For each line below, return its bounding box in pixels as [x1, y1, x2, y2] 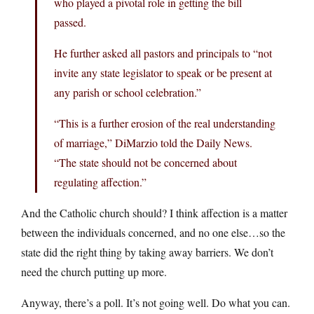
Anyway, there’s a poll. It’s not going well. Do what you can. [21, 294, 290, 310]
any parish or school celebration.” [54, 84, 201, 100]
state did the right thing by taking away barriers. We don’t [21, 244, 273, 259]
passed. [54, 14, 86, 29]
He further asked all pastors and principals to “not [54, 45, 272, 60]
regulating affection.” [54, 174, 146, 189]
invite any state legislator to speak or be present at [54, 64, 272, 80]
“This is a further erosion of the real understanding [54, 115, 275, 130]
